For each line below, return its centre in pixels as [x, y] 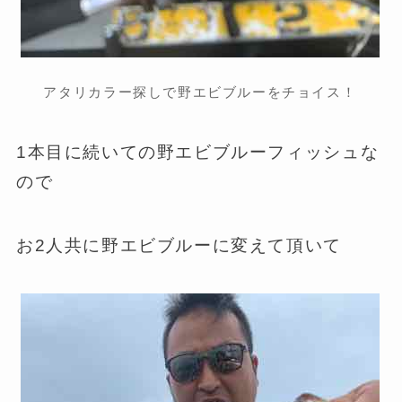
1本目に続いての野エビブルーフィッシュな [197, 153]
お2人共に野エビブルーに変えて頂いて [179, 245]
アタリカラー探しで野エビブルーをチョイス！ [200, 92]
